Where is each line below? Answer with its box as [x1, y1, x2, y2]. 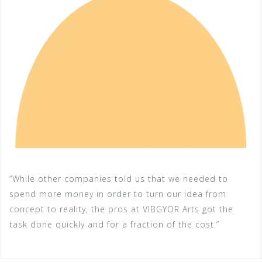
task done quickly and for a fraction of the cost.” [9, 219, 219, 230]
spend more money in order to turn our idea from [9, 188, 226, 200]
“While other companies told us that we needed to [9, 173, 228, 185]
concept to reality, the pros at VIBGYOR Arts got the [9, 204, 233, 215]
